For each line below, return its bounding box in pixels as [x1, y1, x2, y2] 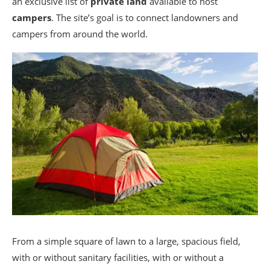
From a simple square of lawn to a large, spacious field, [12, 234, 240, 247]
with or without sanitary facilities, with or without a [12, 251, 224, 263]
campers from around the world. [12, 27, 148, 40]
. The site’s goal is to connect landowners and [51, 11, 238, 24]
